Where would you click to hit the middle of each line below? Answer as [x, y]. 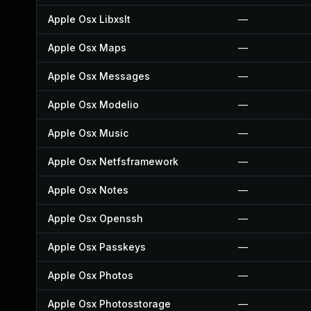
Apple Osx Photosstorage [109, 304]
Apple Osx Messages [99, 76]
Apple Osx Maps [87, 48]
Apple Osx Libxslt [89, 19]
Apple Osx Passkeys [97, 247]
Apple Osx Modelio [93, 104]
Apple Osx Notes [88, 190]
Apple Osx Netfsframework [113, 161]
